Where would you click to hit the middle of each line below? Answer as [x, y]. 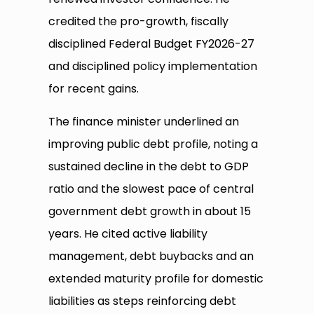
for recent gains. [94, 89]
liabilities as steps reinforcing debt [143, 301]
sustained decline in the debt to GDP [149, 167]
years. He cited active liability [128, 234]
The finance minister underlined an [144, 122]
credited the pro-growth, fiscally [139, 22]
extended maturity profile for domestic [156, 279]
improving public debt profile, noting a [153, 144]
